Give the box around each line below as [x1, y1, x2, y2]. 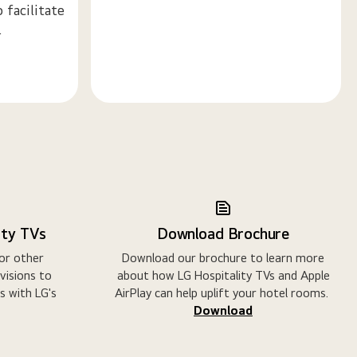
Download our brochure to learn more [122, 249, 324, 265]
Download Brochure [157, 223, 289, 242]
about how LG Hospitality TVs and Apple [116, 267, 330, 283]
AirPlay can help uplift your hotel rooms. [115, 284, 331, 300]
